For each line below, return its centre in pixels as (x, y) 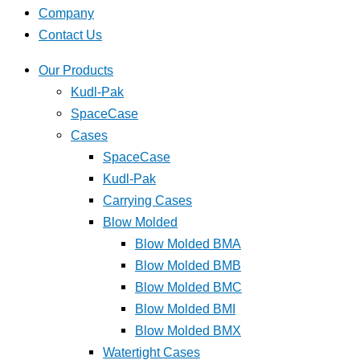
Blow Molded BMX (188, 330)
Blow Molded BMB (188, 265)
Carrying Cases (147, 200)
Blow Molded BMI (185, 308)
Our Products (76, 70)
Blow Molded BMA (188, 243)
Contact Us (70, 35)
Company (66, 13)
